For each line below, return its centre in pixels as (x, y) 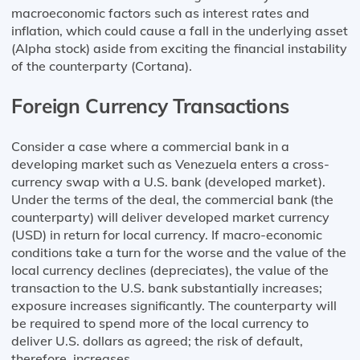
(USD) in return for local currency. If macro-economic (167, 234)
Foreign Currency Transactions (150, 106)
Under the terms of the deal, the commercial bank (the (172, 199)
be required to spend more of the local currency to (160, 323)
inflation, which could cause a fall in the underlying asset (180, 30)
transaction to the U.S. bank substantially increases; (167, 287)
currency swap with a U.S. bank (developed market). (168, 181)
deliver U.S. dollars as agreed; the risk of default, (157, 340)
